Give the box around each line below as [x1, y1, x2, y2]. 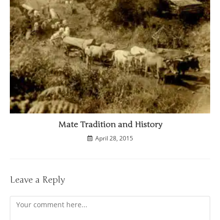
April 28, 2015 [95, 134, 133, 143]
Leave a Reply [10, 174, 65, 186]
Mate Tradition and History [58, 120, 162, 130]
